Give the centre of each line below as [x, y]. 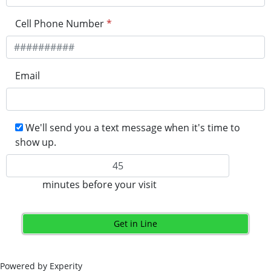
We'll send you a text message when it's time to [133, 127]
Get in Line [135, 223]
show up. [36, 142]
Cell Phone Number [60, 23]
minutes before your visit [100, 184]
